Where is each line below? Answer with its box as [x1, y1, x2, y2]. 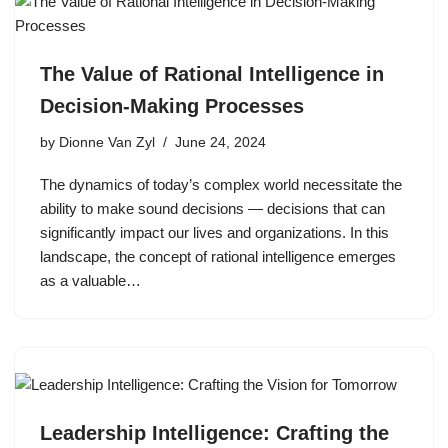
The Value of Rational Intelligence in [40, 62, 384, 85]
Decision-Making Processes [40, 94, 304, 117]
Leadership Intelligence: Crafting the [40, 421, 389, 444]
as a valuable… [40, 271, 145, 289]
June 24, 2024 [175, 134, 266, 150]
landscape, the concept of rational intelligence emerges [40, 247, 396, 265]
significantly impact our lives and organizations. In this [40, 223, 389, 241]
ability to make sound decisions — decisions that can [40, 199, 385, 217]
